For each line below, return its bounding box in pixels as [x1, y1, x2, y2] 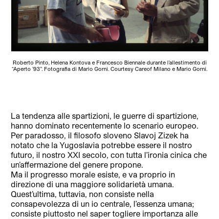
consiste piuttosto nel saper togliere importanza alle [11, 208, 198, 218]
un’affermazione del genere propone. [11, 159, 144, 169]
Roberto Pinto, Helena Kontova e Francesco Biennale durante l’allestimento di [12, 59, 207, 66]
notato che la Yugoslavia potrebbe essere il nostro [11, 140, 193, 150]
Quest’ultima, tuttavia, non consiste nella [11, 189, 154, 198]
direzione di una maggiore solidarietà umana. [11, 179, 175, 189]
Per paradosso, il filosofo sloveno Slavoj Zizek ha [11, 130, 189, 140]
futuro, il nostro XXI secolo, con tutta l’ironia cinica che [11, 150, 207, 159]
